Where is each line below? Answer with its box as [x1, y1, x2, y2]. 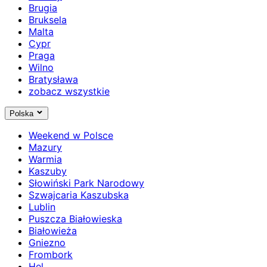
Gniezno [29, 236, 66, 249]
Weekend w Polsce [29, 129, 113, 141]
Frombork [29, 248, 73, 260]
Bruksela [29, 13, 67, 26]
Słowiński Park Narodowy [29, 176, 144, 189]
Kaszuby [29, 164, 67, 177]
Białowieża [29, 224, 77, 237]
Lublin [29, 200, 55, 213]
